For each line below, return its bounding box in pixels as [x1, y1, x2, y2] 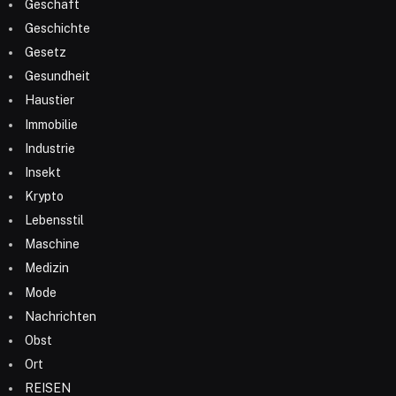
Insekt [25, 164, 61, 179]
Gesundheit [25, 69, 90, 84]
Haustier [25, 93, 74, 108]
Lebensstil [25, 213, 84, 228]
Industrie [25, 141, 75, 156]
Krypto [25, 189, 64, 203]
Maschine [25, 237, 80, 252]
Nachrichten [25, 308, 96, 324]
